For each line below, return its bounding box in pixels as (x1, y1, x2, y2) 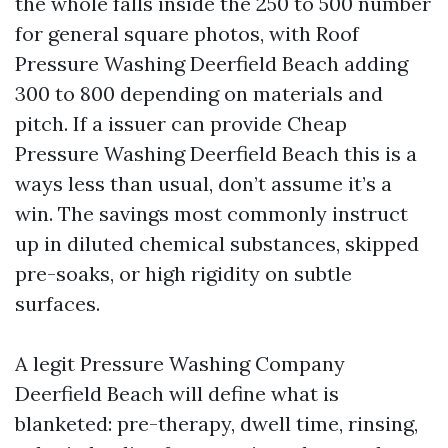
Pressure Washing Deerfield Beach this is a (15, 141, 417, 166)
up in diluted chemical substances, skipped (15, 231, 419, 256)
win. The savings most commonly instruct (15, 201, 408, 226)
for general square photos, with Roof (15, 21, 359, 46)
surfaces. (15, 291, 100, 316)
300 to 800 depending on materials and (15, 81, 383, 106)
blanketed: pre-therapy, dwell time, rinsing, (15, 411, 418, 436)
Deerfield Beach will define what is (15, 381, 339, 406)
